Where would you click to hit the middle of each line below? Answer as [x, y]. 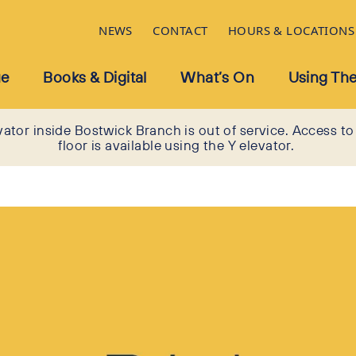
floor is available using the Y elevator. [178, 145]
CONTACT [180, 30]
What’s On [218, 77]
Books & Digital [95, 77]
